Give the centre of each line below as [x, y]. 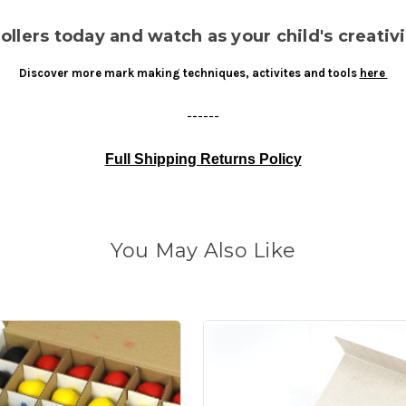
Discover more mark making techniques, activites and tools [189, 73]
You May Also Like [203, 251]
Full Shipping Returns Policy [203, 159]
